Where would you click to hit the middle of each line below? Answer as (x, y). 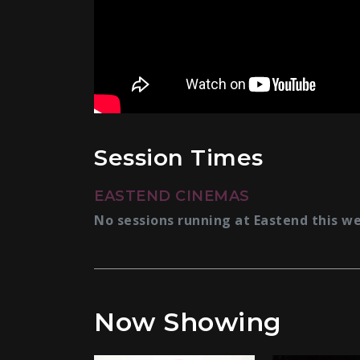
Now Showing (188, 321)
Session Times (179, 157)
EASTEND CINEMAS (172, 196)
